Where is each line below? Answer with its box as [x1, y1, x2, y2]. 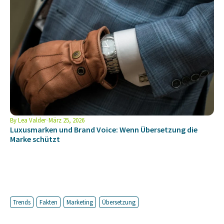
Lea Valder [16, 116, 46, 124]
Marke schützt [10, 134, 60, 144]
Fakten [39, 198, 57, 206]
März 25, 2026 [48, 116, 84, 124]
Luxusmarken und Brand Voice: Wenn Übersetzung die [10, 124, 197, 135]
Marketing [66, 198, 93, 206]
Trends [13, 198, 30, 206]
